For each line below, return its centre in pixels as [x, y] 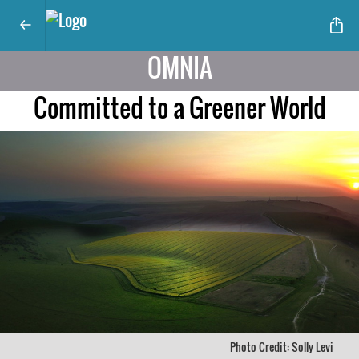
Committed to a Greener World [179, 107]
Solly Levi [313, 346]
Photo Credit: [261, 346]
